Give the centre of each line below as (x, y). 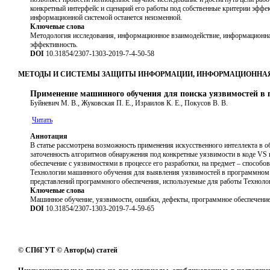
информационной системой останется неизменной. (106, 17)
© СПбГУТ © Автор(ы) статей (68, 250)
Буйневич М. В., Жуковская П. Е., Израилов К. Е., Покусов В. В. (129, 103)
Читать (42, 120)
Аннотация (49, 136)
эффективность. (54, 44)
